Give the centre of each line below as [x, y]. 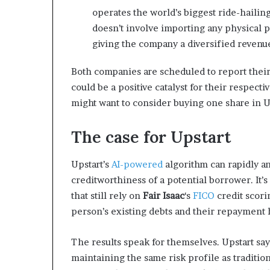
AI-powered [137, 164]
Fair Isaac [164, 195]
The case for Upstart [151, 137]
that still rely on [107, 195]
